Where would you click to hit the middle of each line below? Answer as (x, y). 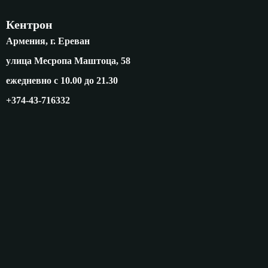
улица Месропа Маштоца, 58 (68, 61)
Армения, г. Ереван (48, 41)
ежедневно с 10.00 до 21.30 (62, 81)
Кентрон (29, 25)
